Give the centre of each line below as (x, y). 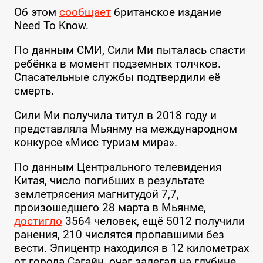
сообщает (85, 12)
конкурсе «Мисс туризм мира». (95, 143)
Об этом (36, 12)
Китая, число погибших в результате (109, 181)
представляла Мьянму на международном (125, 129)
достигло (38, 221)
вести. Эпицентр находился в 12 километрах (131, 248)
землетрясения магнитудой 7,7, (96, 194)
